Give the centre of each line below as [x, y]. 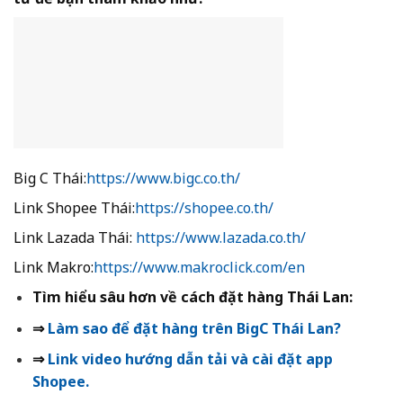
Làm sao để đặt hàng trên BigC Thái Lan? [192, 328]
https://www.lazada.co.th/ [221, 238]
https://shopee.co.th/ [204, 208]
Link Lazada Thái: [75, 238]
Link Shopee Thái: [74, 208]
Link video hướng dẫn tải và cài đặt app [190, 359]
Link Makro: [54, 268]
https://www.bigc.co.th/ [163, 179]
